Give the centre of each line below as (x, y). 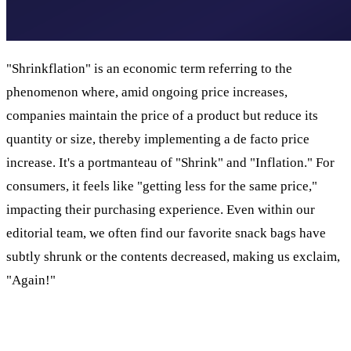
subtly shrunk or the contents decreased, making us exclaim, (173, 256)
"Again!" (31, 280)
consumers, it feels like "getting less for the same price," (162, 186)
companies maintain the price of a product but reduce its (162, 115)
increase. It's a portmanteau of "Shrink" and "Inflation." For (170, 162)
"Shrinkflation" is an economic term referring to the (149, 68)
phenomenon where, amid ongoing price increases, (147, 92)
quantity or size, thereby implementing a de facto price (158, 139)
